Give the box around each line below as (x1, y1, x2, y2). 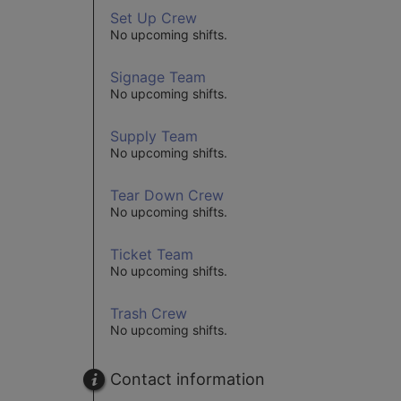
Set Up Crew (110, 9, 197, 27)
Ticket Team (110, 245, 193, 263)
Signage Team (110, 68, 206, 86)
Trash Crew (110, 304, 187, 322)
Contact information (110, 370, 265, 388)
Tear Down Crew (110, 186, 224, 204)
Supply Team (110, 127, 198, 145)
